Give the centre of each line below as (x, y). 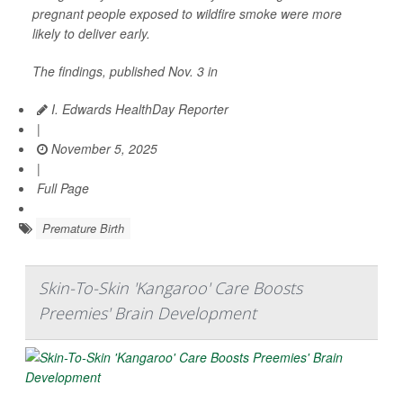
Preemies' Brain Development (148, 313)
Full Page (63, 188)
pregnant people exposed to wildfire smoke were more (187, 14)
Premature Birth (83, 228)
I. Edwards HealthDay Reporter (138, 109)
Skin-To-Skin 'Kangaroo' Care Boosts (170, 288)
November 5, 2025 (103, 149)
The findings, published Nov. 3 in (125, 72)
